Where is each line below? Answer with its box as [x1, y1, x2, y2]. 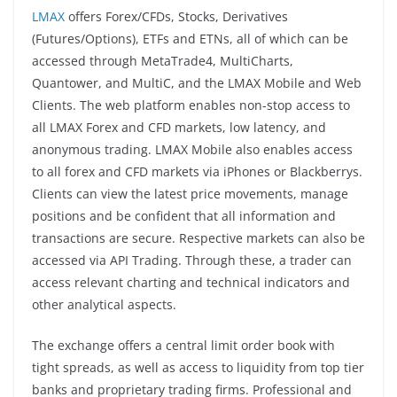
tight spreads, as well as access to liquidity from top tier [32, 358, 364, 376]
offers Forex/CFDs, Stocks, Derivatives [65, 7, 288, 25]
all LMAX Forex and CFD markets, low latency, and [32, 118, 326, 136]
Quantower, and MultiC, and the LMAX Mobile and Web [32, 74, 362, 91]
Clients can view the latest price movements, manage [32, 184, 348, 202]
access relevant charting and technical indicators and [32, 273, 350, 291]
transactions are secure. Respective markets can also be [32, 229, 365, 246]
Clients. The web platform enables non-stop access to [32, 96, 350, 113]
